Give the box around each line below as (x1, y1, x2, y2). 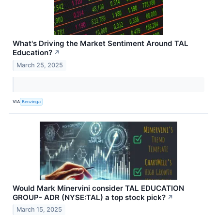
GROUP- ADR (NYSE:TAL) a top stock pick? (13, 192, 166, 202)
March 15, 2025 (16, 206, 62, 214)
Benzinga (22, 99, 41, 105)
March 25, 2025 (16, 61, 63, 69)
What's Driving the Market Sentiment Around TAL (13, 38, 188, 48)
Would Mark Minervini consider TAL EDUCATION (13, 183, 184, 193)
